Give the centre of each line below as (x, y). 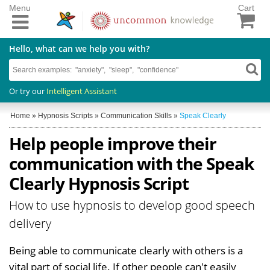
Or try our (28, 91)
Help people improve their (113, 143)
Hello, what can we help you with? (79, 48)
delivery (30, 223)
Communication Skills (136, 115)
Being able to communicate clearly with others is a (126, 250)
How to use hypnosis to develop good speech (132, 205)
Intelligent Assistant (82, 91)
